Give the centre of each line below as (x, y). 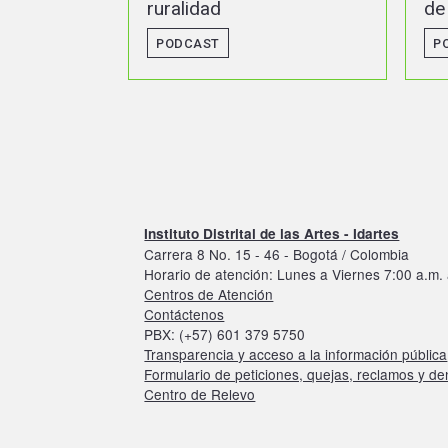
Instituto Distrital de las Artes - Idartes (272, 233)
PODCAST (201, 43)
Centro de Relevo (200, 393)
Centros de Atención (209, 293)
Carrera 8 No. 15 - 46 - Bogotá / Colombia (277, 253)
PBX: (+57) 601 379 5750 (225, 333)
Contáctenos (184, 313)
